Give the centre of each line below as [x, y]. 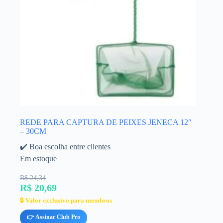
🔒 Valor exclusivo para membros [66, 200]
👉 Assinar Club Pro [54, 217]
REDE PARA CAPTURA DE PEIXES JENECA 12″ [106, 122]
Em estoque [38, 158]
